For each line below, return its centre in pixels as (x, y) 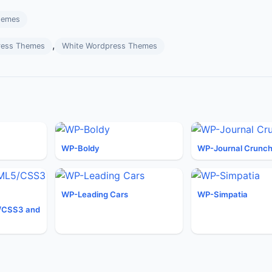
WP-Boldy (80, 148)
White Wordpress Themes (110, 46)
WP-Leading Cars (95, 194)
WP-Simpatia (222, 194)
